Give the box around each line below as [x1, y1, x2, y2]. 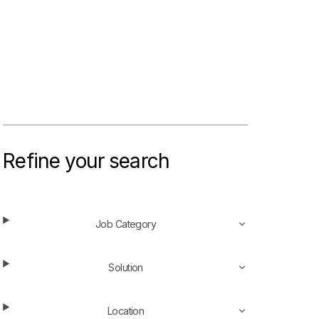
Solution [108, 261, 143, 273]
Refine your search [3, 148, 170, 173]
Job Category [95, 217, 157, 230]
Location [107, 304, 145, 317]
